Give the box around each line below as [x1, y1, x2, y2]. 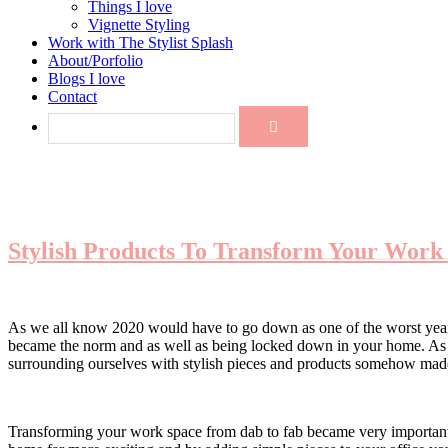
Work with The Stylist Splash [48, 34, 233, 51]
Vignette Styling [88, 16, 190, 33]
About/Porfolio [48, 52, 143, 69]
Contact [48, 88, 97, 105]
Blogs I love [48, 70, 125, 87]
